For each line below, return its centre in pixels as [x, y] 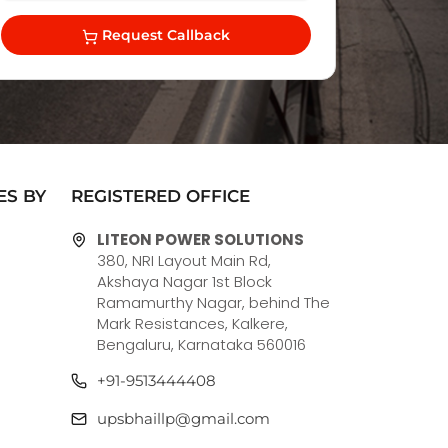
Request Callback [164, 35]
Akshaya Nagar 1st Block [184, 282]
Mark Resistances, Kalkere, [192, 324]
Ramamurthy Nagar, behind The [213, 303]
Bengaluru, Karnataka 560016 [201, 345]
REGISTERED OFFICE [160, 196]
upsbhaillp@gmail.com [183, 419]
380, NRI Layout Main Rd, [184, 261]
